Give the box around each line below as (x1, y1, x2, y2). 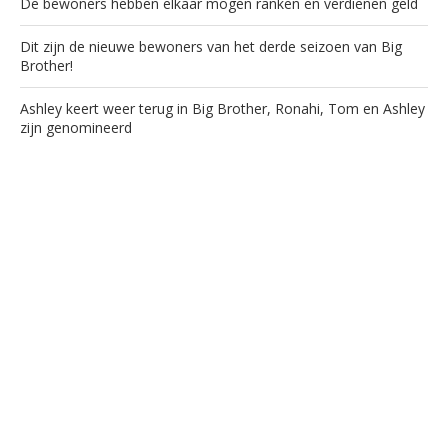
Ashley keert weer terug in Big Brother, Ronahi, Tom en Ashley (20, 98, 425, 118)
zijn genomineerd (20, 117, 132, 137)
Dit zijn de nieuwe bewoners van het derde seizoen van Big (20, 36, 402, 56)
